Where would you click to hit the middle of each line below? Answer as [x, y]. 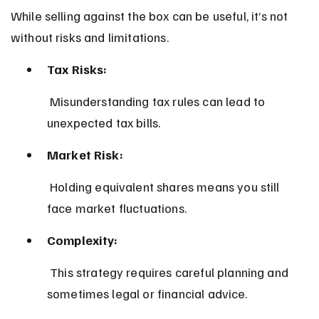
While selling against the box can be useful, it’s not [151, 15]
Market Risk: [85, 154]
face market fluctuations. [116, 208]
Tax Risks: [77, 69]
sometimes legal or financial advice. [147, 293]
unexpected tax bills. [104, 122]
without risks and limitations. [89, 37]
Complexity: [82, 240]
